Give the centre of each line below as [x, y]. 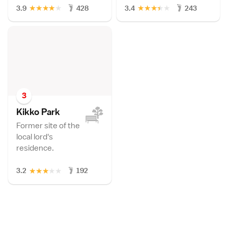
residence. [35, 148]
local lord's [35, 137]
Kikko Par [36, 111]
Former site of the [48, 125]
